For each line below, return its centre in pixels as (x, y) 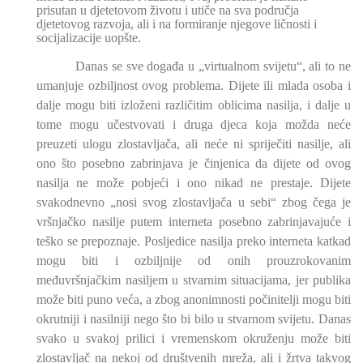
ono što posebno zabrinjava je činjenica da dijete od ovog (194, 164)
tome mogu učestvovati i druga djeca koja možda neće (194, 125)
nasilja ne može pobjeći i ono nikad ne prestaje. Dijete (194, 183)
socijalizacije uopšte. (89, 38)
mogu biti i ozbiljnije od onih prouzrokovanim (194, 261)
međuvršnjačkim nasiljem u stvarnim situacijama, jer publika (194, 280)
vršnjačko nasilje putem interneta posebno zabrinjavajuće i (194, 222)
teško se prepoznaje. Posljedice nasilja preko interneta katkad (194, 241)
